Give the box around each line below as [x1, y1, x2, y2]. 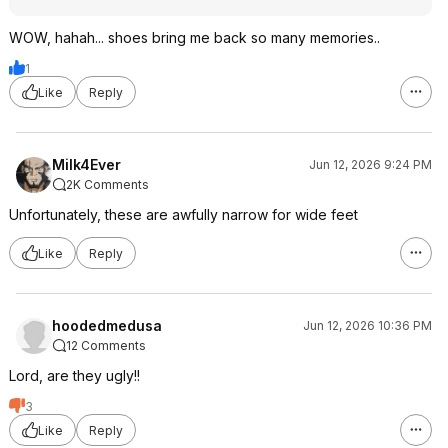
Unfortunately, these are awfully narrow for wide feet [9, 206, 358, 223]
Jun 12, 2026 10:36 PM [303, 318, 432, 333]
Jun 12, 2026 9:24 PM [309, 157, 432, 172]
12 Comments [66, 338, 146, 353]
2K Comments [66, 177, 149, 192]
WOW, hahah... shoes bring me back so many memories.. [9, 29, 380, 46]
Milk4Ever [52, 156, 121, 173]
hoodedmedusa [52, 317, 162, 334]
